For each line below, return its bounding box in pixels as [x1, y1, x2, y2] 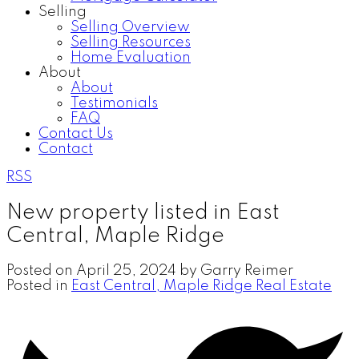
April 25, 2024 [76, 263, 176, 278]
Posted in [6, 278, 68, 293]
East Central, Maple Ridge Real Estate [71, 278, 332, 293]
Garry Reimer [200, 263, 293, 278]
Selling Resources [71, 35, 191, 50]
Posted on [6, 263, 76, 278]
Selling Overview [71, 20, 190, 34]
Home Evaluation [71, 50, 191, 65]
